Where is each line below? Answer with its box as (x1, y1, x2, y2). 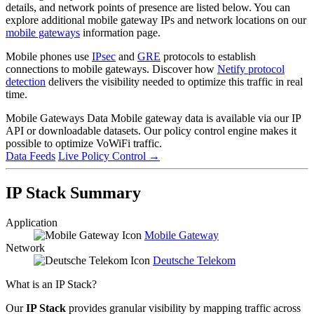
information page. (80, 26, 161, 39)
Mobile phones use (6, 50, 92, 62)
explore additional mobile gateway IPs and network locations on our (6, 13, 306, 26)
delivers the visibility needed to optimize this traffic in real (46, 75, 303, 88)
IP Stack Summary (6, 183, 141, 202)
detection (6, 75, 46, 88)
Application (6, 216, 57, 228)
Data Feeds (6, 149, 55, 162)
